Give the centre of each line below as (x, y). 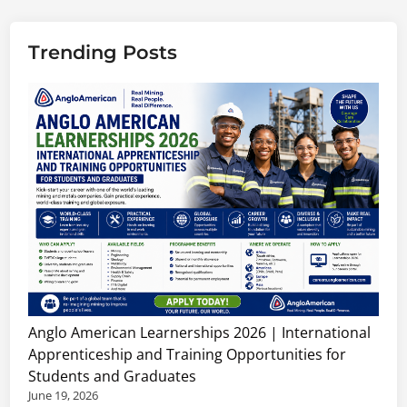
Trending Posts (103, 52)
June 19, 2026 (64, 395)
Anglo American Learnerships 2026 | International (200, 332)
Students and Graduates (113, 376)
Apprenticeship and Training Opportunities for (188, 354)
